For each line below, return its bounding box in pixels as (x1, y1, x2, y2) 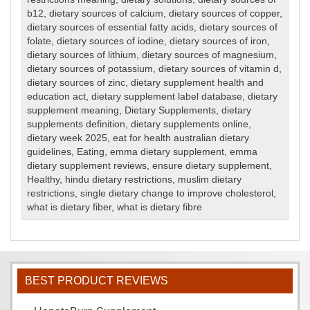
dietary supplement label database (91, 91, 243, 102)
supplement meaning (27, 104, 120, 116)
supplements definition (27, 118, 126, 129)
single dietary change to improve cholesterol (80, 188, 274, 199)
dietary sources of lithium (27, 49, 137, 60)
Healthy (27, 174, 60, 185)
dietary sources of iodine (57, 35, 165, 46)
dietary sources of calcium (49, 8, 164, 19)
